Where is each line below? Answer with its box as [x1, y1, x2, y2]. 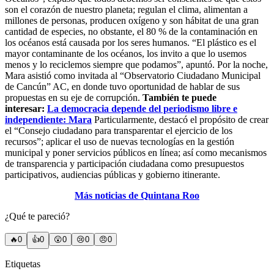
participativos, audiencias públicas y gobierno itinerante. [5, 169, 220, 180]
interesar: [5, 103, 47, 114]
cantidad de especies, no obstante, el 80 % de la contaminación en [5, 26, 257, 37]
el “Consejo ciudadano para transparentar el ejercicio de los [5, 125, 232, 136]
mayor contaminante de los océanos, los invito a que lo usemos [5, 48, 246, 59]
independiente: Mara [5, 114, 92, 125]
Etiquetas [5, 259, 40, 270]
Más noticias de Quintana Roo [75, 190, 199, 201]
